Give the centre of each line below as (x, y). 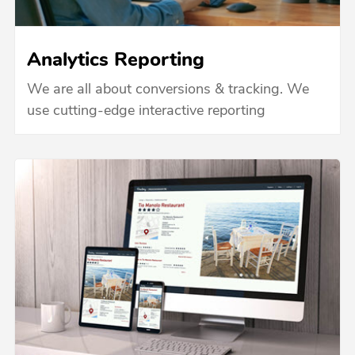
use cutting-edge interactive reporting (146, 111)
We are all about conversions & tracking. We (168, 90)
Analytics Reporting (115, 61)
